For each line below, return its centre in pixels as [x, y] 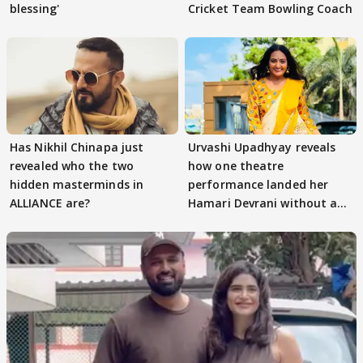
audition [213, 221]
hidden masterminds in [77, 184]
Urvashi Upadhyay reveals [262, 147]
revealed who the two [72, 165]
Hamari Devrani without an [267, 203]
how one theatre [236, 165]
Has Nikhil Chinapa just [77, 147]
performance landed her [258, 184]
